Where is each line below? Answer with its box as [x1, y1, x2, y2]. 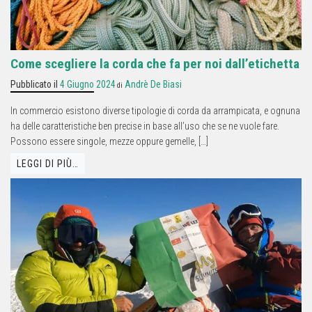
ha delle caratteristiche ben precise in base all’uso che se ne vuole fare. [10, 120, 279, 132]
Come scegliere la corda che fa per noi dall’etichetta [10, 55, 299, 72]
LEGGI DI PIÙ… [17, 158, 79, 170]
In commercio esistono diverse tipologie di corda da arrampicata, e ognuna [10, 104, 300, 116]
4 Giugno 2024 [60, 78, 116, 90]
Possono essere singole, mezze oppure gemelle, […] [10, 135, 208, 147]
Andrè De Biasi [125, 78, 182, 90]
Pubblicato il [10, 78, 60, 90]
